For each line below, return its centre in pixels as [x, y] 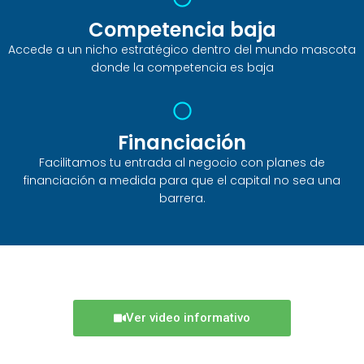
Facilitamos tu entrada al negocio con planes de [182, 163]
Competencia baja [182, 30]
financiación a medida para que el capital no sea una [182, 181]
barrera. [182, 199]
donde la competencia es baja [182, 68]
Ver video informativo [188, 318]
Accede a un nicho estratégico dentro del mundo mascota [182, 50]
